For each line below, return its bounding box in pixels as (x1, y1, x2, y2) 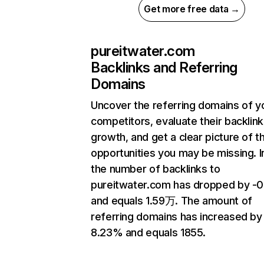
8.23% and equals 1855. (91, 226, 206, 239)
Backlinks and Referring (91, 59, 237, 77)
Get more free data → (144, 3, 240, 15)
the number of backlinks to (91, 163, 220, 176)
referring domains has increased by (91, 210, 262, 223)
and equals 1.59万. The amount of (91, 194, 252, 207)
